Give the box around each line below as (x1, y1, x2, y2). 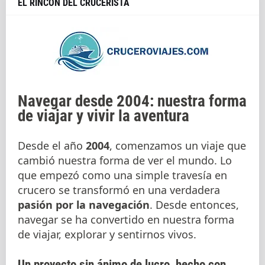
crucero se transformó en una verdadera (18, 183, 220, 198)
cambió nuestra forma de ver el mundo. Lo (18, 153, 232, 168)
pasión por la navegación (18, 198, 150, 212)
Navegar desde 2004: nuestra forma (18, 92, 247, 111)
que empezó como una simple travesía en (18, 168, 227, 183)
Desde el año (18, 138, 86, 153)
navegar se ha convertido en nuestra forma (18, 212, 234, 227)
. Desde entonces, (150, 198, 239, 212)
